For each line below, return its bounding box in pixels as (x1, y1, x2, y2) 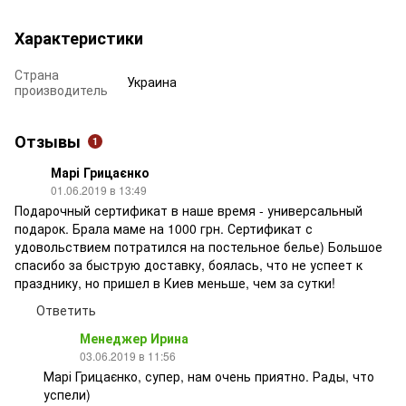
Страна (14, 64, 59, 83)
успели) (43, 384, 91, 403)
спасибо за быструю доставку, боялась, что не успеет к (14, 255, 362, 274)
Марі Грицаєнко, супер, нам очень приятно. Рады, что (43, 366, 374, 385)
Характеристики (14, 25, 143, 50)
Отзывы (14, 129, 81, 153)
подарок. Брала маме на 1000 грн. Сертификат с (14, 218, 313, 237)
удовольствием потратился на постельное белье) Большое (14, 237, 382, 256)
